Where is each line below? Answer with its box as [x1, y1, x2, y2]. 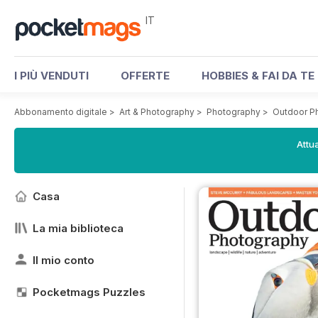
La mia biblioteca [33, 221, 124, 235]
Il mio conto [33, 253, 94, 267]
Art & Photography [119, 106, 194, 117]
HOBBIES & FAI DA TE [202, 69, 314, 82]
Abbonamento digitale [14, 106, 107, 117]
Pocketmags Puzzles [33, 285, 146, 299]
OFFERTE [121, 69, 170, 82]
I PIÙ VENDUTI [14, 69, 89, 82]
